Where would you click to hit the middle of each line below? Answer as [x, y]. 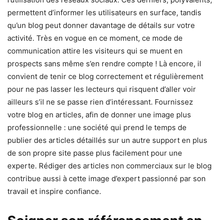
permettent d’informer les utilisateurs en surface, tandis [104, 12]
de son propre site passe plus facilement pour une [95, 153]
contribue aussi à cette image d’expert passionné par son [107, 178]
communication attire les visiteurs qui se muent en [95, 51]
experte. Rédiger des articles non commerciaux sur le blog [110, 165]
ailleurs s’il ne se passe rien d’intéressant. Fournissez [100, 102]
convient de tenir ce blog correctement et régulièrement [105, 76]
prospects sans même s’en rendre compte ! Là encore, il [104, 63]
